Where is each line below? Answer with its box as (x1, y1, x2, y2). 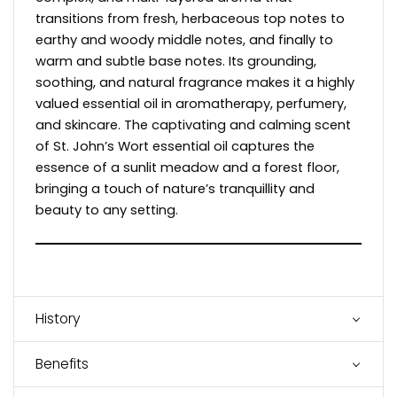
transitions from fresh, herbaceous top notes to (35, 9, 345, 27)
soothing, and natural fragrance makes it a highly (35, 73, 354, 91)
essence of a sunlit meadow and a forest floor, (35, 158, 339, 176)
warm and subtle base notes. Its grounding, (35, 51, 316, 70)
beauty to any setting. (35, 200, 178, 219)
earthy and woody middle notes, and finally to (35, 30, 333, 49)
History (35, 308, 84, 330)
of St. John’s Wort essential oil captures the (35, 136, 315, 155)
